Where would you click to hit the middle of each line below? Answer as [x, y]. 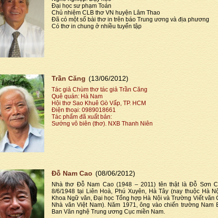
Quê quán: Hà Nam [77, 96]
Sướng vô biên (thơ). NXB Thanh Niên [102, 123]
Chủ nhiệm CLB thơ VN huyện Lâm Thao [106, 12]
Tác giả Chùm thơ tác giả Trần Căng [100, 89]
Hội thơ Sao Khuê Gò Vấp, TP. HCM [99, 103]
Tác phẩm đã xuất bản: [82, 117]
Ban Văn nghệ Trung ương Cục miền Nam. [108, 211]
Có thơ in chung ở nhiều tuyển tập [97, 26]
